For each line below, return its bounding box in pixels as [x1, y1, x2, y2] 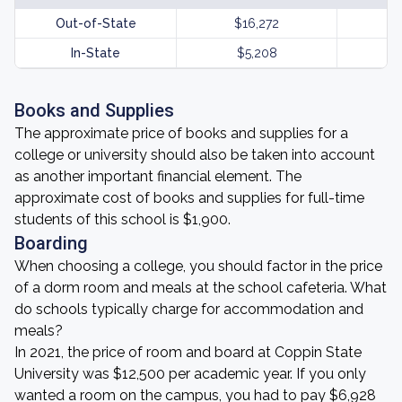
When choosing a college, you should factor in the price [14, 258, 382, 275]
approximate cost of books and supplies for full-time [14, 189, 364, 206]
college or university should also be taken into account [14, 146, 375, 163]
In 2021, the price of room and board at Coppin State [14, 344, 362, 361]
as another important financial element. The [14, 168, 301, 185]
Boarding [14, 232, 88, 254]
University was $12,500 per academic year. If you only [14, 365, 366, 382]
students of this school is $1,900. [14, 211, 231, 228]
